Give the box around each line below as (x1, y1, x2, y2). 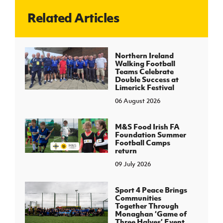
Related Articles (27, 9, 119, 26)
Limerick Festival (114, 82, 174, 92)
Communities (114, 193, 161, 203)
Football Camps (114, 137, 170, 147)
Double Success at (114, 74, 179, 84)
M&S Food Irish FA (114, 121, 180, 131)
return (114, 145, 137, 155)
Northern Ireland (114, 50, 174, 60)
